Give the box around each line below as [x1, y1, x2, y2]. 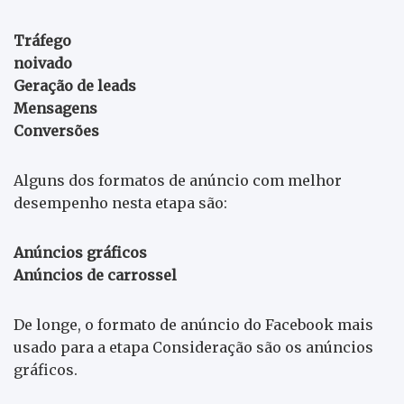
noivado [14, 53, 72, 72]
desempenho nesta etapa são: [14, 193, 227, 212]
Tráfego [14, 31, 71, 50]
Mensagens [14, 98, 97, 117]
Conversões [14, 121, 99, 140]
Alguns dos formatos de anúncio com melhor [14, 170, 342, 189]
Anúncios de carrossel [14, 265, 177, 284]
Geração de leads [14, 76, 136, 95]
